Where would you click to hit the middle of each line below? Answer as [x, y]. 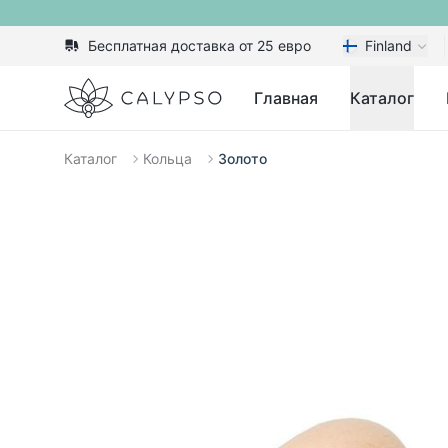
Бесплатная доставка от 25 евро [199, 45]
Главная [286, 98]
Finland [388, 45]
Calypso [94, 89]
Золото [242, 158]
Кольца [167, 158]
